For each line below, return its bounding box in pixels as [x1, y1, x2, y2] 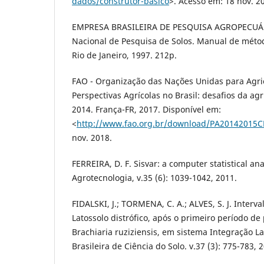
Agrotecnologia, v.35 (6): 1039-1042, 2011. [72, 172, 237, 184]
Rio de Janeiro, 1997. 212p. [72, 49, 177, 61]
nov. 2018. [72, 132, 112, 144]
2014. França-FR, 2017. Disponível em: [72, 104, 221, 115]
